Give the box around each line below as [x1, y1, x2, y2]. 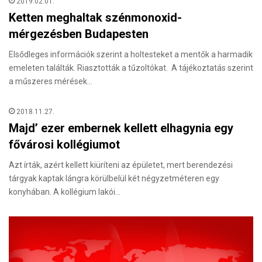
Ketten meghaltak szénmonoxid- [9, 11, 182, 25]
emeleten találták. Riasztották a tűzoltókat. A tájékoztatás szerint [9, 63, 253, 73]
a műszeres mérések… [9, 77, 92, 87]
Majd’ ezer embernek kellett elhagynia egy [9, 121, 233, 136]
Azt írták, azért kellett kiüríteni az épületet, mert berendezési [9, 160, 233, 170]
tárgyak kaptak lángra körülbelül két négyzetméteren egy [9, 174, 219, 184]
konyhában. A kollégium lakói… [9, 187, 120, 197]
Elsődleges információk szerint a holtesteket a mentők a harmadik [9, 50, 253, 60]
